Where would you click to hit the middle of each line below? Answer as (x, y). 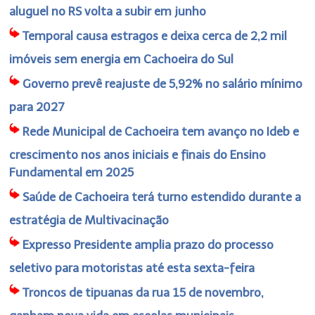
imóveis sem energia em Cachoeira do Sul (122, 59)
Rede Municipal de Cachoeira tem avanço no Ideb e (161, 131)
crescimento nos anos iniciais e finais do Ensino (138, 154)
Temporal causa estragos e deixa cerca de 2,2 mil (155, 36)
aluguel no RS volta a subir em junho (108, 11)
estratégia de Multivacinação (89, 220)
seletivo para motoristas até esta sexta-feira (132, 268)
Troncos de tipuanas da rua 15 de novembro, (143, 292)
